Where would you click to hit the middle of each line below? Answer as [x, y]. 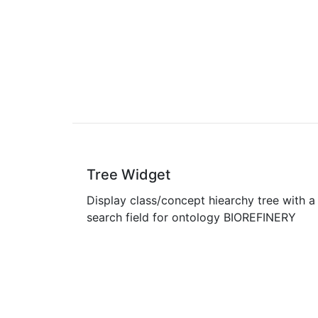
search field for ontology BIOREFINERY [191, 217]
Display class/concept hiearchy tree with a [201, 200]
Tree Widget [128, 175]
